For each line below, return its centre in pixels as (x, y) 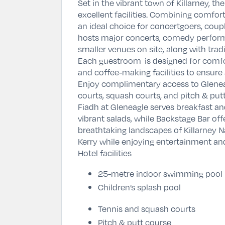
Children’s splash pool (139, 187)
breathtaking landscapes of (131, 130)
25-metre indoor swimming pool (160, 173)
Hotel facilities (105, 153)
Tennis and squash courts (147, 208)
